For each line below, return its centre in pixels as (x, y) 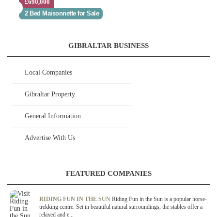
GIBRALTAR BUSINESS (108, 46)
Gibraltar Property (50, 94)
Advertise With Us (50, 138)
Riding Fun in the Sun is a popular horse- (159, 199)
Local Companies (48, 72)
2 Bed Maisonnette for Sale (62, 13)
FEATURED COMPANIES (108, 173)
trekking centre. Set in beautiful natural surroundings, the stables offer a (121, 207)
